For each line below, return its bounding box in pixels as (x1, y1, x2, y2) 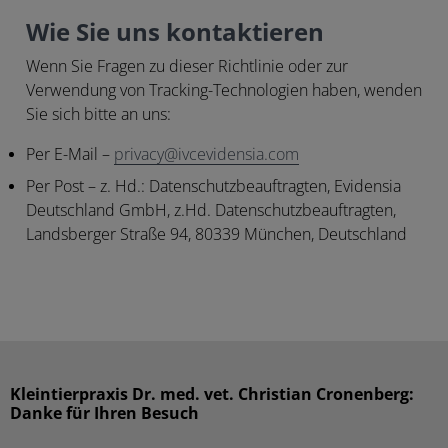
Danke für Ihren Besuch (10, 404, 199, 424)
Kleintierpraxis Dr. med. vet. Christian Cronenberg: (10, 385, 414, 405)
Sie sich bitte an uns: (26, 105, 171, 125)
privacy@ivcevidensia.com (114, 145, 299, 165)
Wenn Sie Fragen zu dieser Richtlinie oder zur (26, 57, 348, 77)
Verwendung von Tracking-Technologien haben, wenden (26, 81, 422, 101)
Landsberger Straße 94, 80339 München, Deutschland (26, 225, 407, 245)
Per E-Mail (26, 145, 98, 165)
